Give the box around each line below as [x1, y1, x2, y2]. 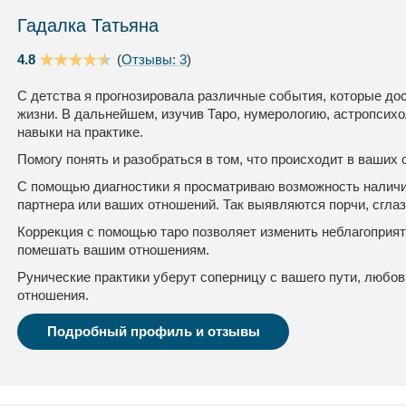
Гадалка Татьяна [17, 15, 159, 35]
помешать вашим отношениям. [17, 242, 209, 257]
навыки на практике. [17, 124, 143, 140]
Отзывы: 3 [121, 52, 187, 67]
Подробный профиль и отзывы [46, 324, 260, 339]
